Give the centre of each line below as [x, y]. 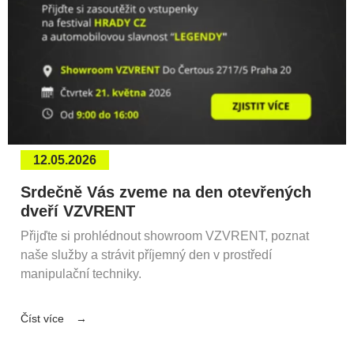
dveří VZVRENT [78, 211]
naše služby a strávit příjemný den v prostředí [146, 254]
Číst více [42, 318]
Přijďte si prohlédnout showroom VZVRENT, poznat [165, 235]
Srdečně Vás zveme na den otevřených [166, 192]
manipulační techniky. [81, 273]
